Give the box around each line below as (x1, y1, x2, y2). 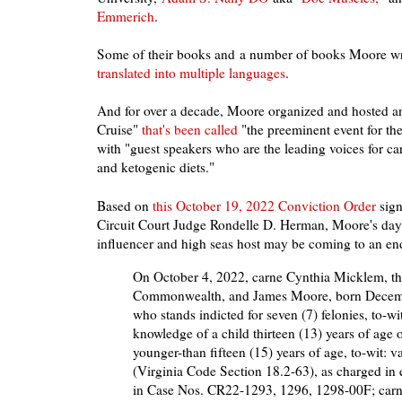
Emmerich (97, 7, 154, 26)
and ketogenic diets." (97, 158, 214, 177)
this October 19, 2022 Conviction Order (153, 197, 376, 215)
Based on (97, 197, 153, 215)
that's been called (142, 120, 238, 139)
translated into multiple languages (97, 64, 285, 83)
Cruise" (97, 120, 142, 139)
